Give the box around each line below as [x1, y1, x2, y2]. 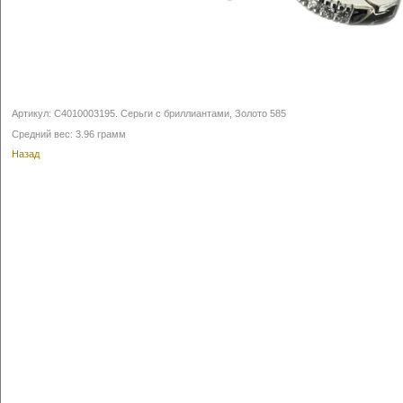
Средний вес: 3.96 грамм [12, 128, 126, 139]
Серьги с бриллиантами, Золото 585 [121, 108, 286, 119]
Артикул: [12, 108, 54, 119]
